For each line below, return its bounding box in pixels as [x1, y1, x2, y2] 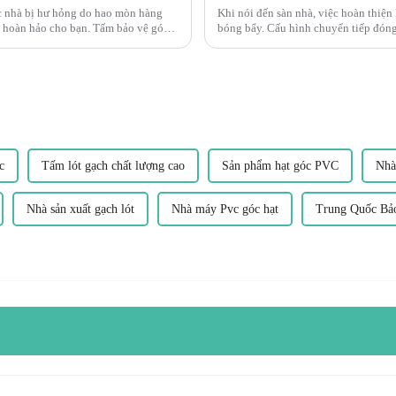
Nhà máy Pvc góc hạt [171, 202, 278, 216]
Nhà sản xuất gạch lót [27, 202, 134, 216]
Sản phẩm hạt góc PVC [222, 158, 339, 172]
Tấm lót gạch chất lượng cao [42, 158, 185, 172]
